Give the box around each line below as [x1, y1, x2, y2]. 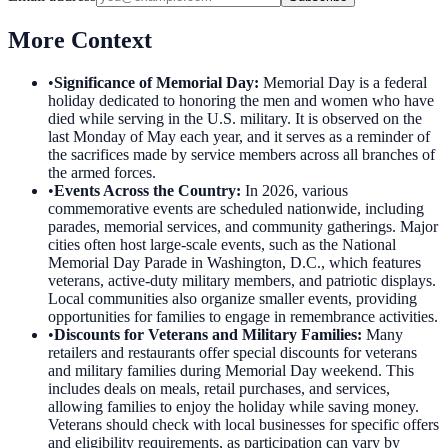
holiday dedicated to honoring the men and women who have [48, 91, 434, 109]
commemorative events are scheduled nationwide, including [48, 199, 424, 217]
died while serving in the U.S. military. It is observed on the [48, 109, 422, 127]
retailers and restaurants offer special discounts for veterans [48, 343, 417, 361]
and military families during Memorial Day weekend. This [48, 361, 414, 379]
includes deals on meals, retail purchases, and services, [48, 379, 390, 397]
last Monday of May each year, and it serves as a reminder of [48, 127, 430, 145]
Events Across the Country [54, 181, 236, 199]
